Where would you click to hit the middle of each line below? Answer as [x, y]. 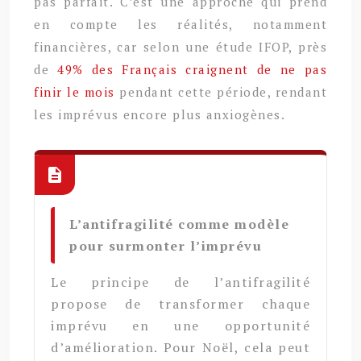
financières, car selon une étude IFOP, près [180, 46]
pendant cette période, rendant [221, 91]
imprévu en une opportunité [180, 325]
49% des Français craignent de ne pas [192, 69]
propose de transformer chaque [180, 303]
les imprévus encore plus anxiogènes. [160, 114]
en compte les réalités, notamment [180, 24]
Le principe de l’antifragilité [180, 282]
